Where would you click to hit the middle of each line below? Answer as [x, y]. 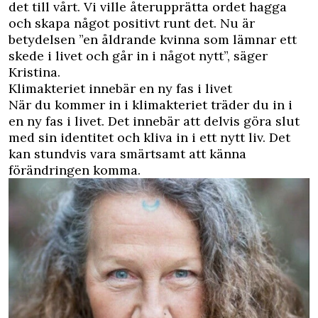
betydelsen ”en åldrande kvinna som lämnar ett [153, 40]
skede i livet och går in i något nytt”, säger [138, 56]
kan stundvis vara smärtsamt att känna [127, 154]
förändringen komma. [75, 170]
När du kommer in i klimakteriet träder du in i [150, 105]
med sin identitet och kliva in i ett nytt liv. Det [149, 138]
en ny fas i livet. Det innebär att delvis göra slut [154, 121]
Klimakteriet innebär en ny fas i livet [120, 89]
